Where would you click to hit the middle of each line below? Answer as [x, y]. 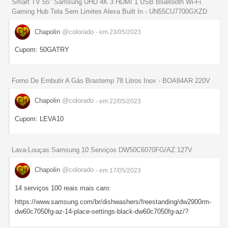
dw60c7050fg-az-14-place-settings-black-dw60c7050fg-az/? [102, 211]
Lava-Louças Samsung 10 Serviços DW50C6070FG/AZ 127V [102, 150]
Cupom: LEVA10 [39, 119]
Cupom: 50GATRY [42, 50]
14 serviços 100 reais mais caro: [63, 188]
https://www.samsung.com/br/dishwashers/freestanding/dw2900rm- [113, 202]
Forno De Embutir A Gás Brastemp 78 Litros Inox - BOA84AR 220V [111, 80]
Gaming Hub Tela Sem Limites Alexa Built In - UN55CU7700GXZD [109, 12]
